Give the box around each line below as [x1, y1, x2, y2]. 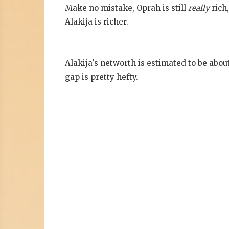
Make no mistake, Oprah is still [65, 3, 188, 13]
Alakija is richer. [65, 17, 128, 27]
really [188, 3, 212, 13]
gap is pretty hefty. [65, 72, 138, 82]
